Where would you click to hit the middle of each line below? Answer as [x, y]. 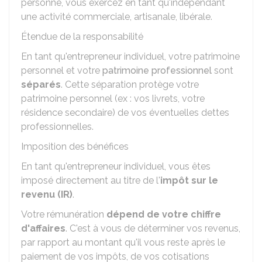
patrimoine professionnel [157, 70]
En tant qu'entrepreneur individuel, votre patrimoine [130, 56]
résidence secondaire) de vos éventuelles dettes [125, 113]
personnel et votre [62, 70]
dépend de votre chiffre [164, 214]
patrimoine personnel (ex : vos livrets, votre [113, 99]
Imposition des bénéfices [75, 146]
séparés [41, 85]
